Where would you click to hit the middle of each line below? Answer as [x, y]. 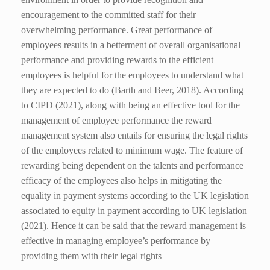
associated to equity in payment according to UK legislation [134, 210]
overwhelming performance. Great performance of [117, 30]
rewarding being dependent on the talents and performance [132, 165]
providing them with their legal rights [91, 256]
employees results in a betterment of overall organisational [131, 45]
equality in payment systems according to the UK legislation [135, 195]
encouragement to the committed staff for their [108, 14]
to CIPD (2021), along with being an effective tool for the [130, 105]
